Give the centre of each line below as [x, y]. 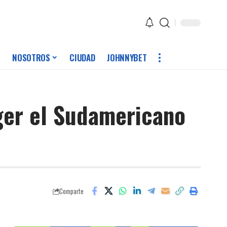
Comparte [71, 191]
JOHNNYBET [127, 58]
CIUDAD [82, 58]
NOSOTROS [31, 58]
